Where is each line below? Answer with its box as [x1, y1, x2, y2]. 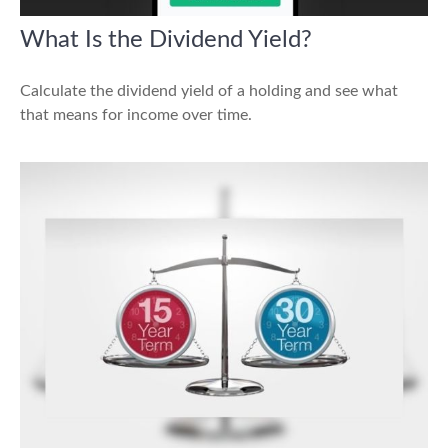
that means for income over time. [20, 106, 252, 123]
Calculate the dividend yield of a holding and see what [20, 82, 398, 99]
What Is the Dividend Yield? [20, 27, 312, 52]
